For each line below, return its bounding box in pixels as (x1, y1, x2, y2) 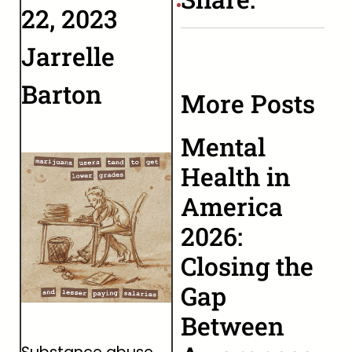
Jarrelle (21, 39, 115, 73)
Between (180, 309, 284, 343)
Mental (180, 130, 266, 163)
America (180, 189, 283, 223)
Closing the (180, 249, 313, 283)
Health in (180, 159, 291, 193)
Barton (21, 77, 102, 111)
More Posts (180, 86, 315, 120)
